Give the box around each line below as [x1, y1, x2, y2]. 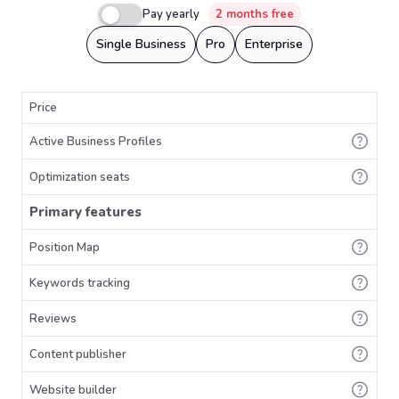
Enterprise [245, 36, 303, 53]
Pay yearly [142, 6, 199, 22]
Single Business [96, 36, 186, 53]
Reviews [29, 310, 77, 327]
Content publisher [29, 346, 126, 362]
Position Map [29, 239, 100, 256]
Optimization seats [29, 168, 130, 185]
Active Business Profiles [29, 133, 162, 150]
